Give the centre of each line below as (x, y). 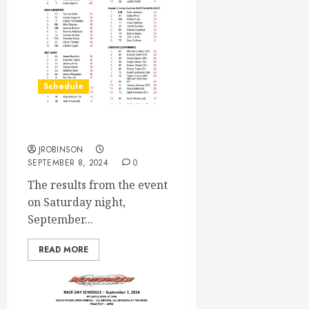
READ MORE (63, 250)
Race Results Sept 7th (86, 132)
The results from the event (98, 185)
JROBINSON (61, 150)
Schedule (63, 87)
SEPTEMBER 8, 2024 (68, 163)
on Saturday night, (77, 202)
